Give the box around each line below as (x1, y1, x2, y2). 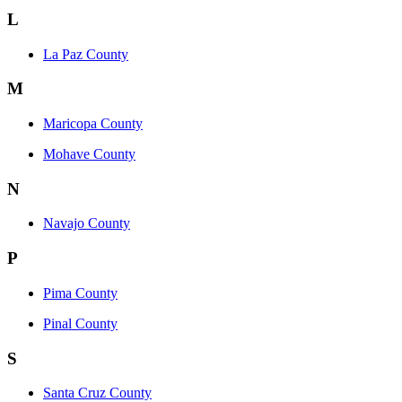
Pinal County (43, 315, 118, 331)
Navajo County (43, 215, 130, 232)
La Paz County (43, 46, 128, 62)
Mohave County (43, 145, 135, 162)
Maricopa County (43, 115, 143, 131)
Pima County (43, 284, 118, 301)
